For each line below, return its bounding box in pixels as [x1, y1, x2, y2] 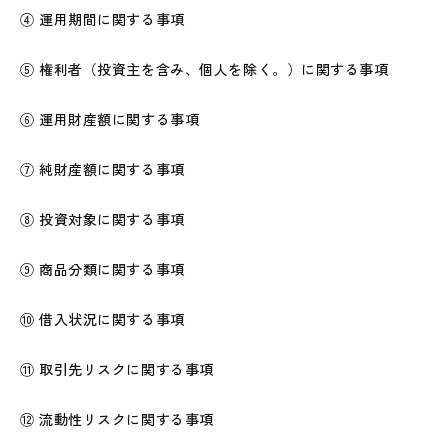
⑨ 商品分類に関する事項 [20, 259, 185, 279]
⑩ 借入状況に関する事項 [20, 309, 185, 329]
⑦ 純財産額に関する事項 [20, 159, 185, 179]
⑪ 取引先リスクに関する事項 [20, 359, 214, 379]
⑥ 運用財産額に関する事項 [20, 109, 200, 129]
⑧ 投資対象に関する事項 [20, 209, 185, 229]
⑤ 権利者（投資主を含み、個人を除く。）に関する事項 [20, 59, 389, 79]
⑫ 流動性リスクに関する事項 [20, 409, 214, 429]
